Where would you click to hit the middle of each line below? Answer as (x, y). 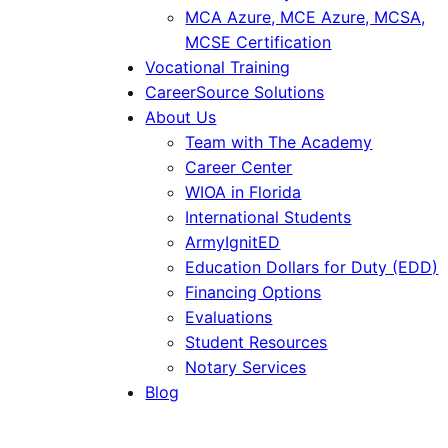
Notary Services (246, 367)
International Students (268, 217)
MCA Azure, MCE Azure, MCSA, (305, 17)
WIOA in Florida (243, 192)
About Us (181, 117)
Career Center (239, 167)
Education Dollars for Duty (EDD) (312, 267)
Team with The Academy (279, 142)
